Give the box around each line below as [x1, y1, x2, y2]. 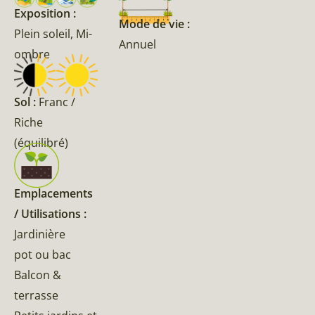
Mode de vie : [119, 15, 191, 32]
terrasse [14, 288, 58, 304]
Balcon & [14, 267, 61, 283]
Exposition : [14, 6, 76, 22]
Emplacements [14, 186, 93, 202]
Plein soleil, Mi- [14, 26, 92, 42]
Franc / [39, 94, 75, 110]
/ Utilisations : [14, 206, 86, 222]
